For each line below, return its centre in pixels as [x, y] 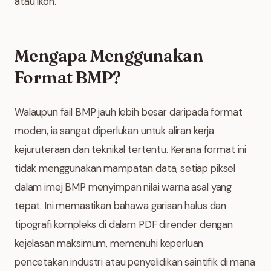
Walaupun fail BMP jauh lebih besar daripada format [129, 112]
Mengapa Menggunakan [109, 56]
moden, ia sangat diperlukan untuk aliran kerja [115, 131]
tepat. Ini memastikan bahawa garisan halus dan [121, 206]
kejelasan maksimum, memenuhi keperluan [109, 243]
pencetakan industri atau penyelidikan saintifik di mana [135, 262]
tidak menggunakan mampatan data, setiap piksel [125, 168]
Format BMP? [68, 77]
